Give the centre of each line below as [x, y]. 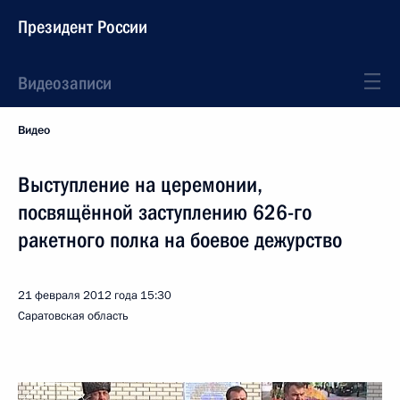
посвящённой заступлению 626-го [165, 212]
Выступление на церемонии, [140, 185]
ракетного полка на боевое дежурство [180, 240]
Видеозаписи [65, 83]
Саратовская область [73, 316]
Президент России [83, 27]
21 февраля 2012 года [78, 296]
